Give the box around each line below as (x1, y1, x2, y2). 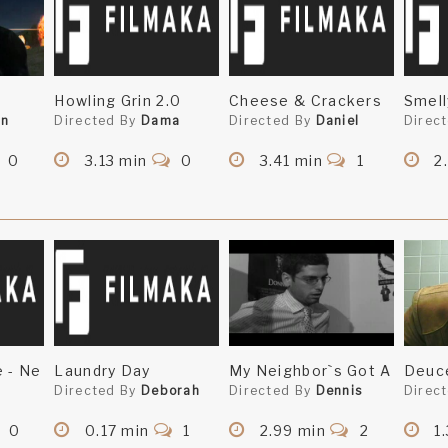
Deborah (140, 383, 201, 399)
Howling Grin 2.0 (54, 92, 182, 110)
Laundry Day (54, 362, 151, 380)
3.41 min (255, 152, 328, 170)
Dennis (315, 383, 363, 399)
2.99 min (255, 422, 331, 440)
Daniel (315, 113, 360, 129)
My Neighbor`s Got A (228, 362, 392, 380)
